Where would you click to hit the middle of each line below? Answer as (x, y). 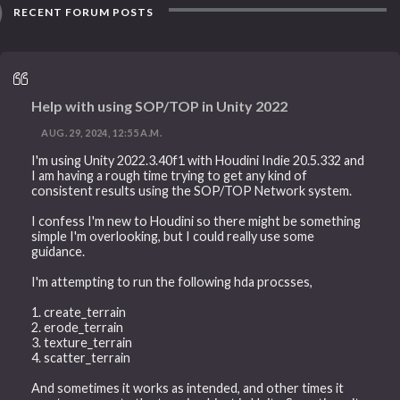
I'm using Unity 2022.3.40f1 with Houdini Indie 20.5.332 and (198, 160)
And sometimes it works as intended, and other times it (188, 387)
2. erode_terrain (78, 327)
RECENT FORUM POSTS (83, 12)
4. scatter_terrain (81, 357)
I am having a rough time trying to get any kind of (170, 175)
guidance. (58, 251)
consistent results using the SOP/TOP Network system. (192, 190)
